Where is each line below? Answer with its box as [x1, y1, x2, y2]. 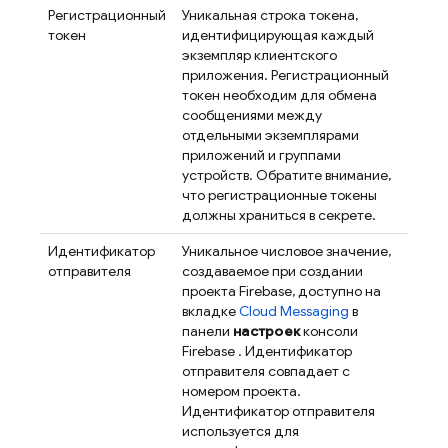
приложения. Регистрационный [182, 66, 389, 84]
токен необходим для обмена [182, 86, 377, 104]
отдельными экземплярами [182, 126, 359, 144]
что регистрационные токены [182, 186, 377, 204]
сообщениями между [182, 106, 322, 124]
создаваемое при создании [182, 262, 363, 280]
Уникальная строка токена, [182, 6, 358, 24]
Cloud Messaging [239, 302, 349, 320]
